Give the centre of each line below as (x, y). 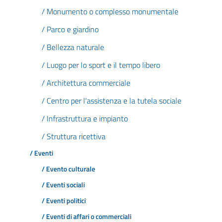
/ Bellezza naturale (73, 47)
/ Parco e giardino (70, 29)
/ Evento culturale (68, 169)
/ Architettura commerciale (86, 83)
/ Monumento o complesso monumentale (110, 11)
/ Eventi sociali (63, 185)
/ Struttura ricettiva (74, 136)
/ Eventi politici (64, 201)
